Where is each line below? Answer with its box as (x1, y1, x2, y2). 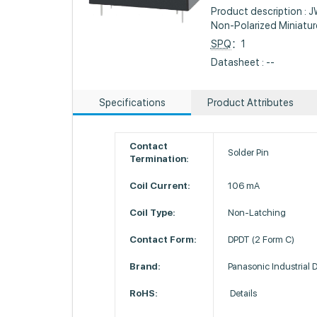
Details (228, 288, 258, 299)
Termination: (129, 154, 190, 164)
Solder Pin (228, 147, 270, 158)
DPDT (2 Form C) (228, 234, 295, 245)
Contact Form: (129, 234, 197, 245)
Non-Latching (228, 207, 287, 218)
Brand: (129, 261, 161, 272)
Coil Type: (129, 207, 176, 218)
